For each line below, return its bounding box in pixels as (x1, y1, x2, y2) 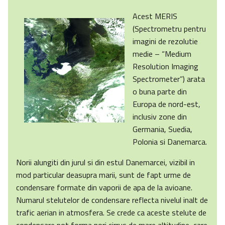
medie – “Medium (133, 48, 191, 60)
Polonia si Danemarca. (133, 136, 207, 148)
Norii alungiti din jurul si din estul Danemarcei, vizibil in (16, 156, 195, 169)
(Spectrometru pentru (133, 23, 206, 35)
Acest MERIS (133, 10, 177, 23)
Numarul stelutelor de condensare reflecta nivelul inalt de (16, 194, 208, 206)
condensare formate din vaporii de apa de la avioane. (16, 181, 192, 194)
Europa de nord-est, (133, 98, 200, 110)
